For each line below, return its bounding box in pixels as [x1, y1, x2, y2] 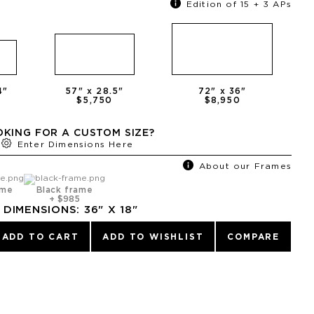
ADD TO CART [1, 231, 79, 241]
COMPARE [227, 231, 280, 241]
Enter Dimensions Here [17, 139, 134, 149]
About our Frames [198, 161, 292, 170]
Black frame [36, 185, 93, 195]
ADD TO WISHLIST [102, 231, 204, 241]
